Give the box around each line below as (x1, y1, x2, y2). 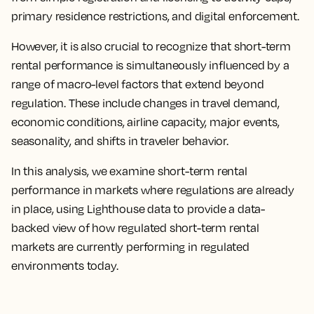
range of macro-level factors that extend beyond (11, 77, 264, 91)
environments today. (11, 259, 118, 273)
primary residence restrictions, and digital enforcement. (11, 9, 301, 23)
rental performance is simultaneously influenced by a (11, 58, 289, 72)
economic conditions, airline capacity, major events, (11, 115, 280, 129)
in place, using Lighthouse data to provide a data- (11, 202, 266, 216)
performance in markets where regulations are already (11, 183, 294, 197)
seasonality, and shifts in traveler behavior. (11, 134, 231, 148)
